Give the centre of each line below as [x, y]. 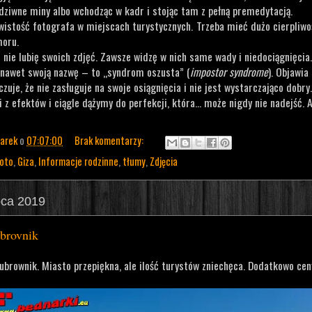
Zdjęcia [164, 161]
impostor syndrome [229, 72]
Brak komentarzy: [110, 140]
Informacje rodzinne [78, 161]
